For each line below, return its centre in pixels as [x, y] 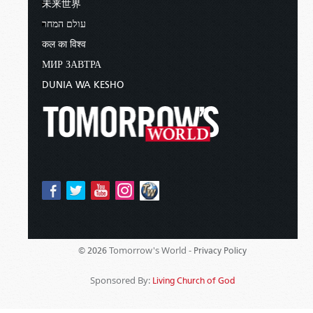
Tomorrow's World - [151, 250]
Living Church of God [194, 280]
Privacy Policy [220, 250]
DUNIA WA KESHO [83, 85]
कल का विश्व [64, 44]
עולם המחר [64, 24]
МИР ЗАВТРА [72, 64]
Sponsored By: [121, 280]
